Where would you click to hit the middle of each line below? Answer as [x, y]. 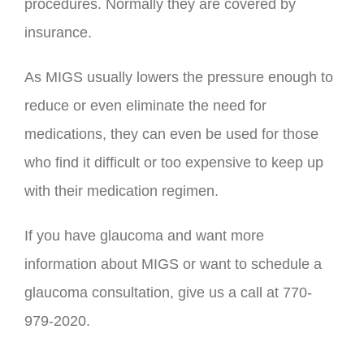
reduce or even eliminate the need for [145, 106]
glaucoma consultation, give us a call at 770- [168, 293]
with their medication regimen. [121, 191]
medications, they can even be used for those [171, 134]
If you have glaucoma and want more [144, 236]
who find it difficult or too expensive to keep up [174, 163]
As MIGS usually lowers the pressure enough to [179, 78]
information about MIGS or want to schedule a [173, 264]
